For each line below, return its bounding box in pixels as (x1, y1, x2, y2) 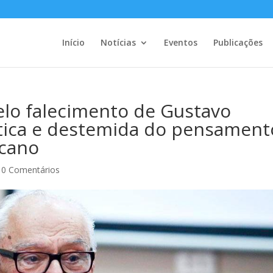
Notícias (100, 37, 136, 48)
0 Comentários (1, 164, 60, 175)
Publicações (213, 37, 263, 48)
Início (62, 37, 85, 48)
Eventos (163, 37, 197, 48)
